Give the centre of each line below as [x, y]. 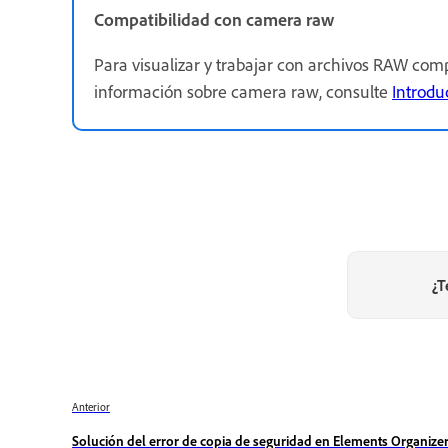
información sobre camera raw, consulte [243, 91]
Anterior [91, 407]
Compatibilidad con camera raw [214, 19]
